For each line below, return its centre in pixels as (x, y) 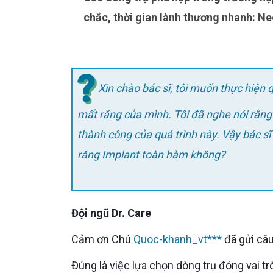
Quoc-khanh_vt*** (179, 239)
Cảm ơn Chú (106, 239)
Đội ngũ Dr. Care (115, 213)
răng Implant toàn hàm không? (151, 154)
